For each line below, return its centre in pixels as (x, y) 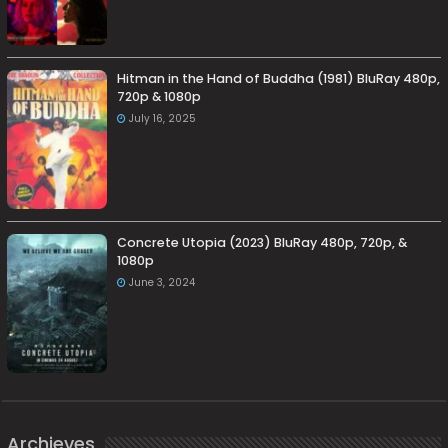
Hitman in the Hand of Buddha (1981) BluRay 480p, (279, 79)
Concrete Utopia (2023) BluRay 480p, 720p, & (262, 243)
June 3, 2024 (162, 283)
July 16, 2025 (163, 119)
